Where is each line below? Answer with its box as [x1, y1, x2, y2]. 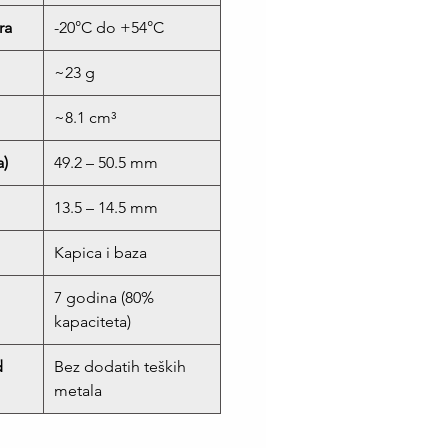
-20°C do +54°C [54, 18, 164, 38]
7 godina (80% [54, 288, 154, 308]
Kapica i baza [54, 243, 147, 263]
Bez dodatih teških [54, 357, 186, 377]
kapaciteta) [54, 312, 131, 332]
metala [54, 381, 102, 401]
